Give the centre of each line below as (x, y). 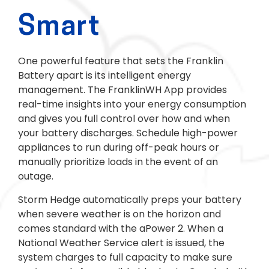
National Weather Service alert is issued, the (121, 243)
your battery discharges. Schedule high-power (128, 133)
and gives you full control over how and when (124, 119)
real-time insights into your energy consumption (132, 104)
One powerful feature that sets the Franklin (121, 61)
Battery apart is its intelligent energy (104, 76)
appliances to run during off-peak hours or (119, 148)
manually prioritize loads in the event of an (118, 162)
